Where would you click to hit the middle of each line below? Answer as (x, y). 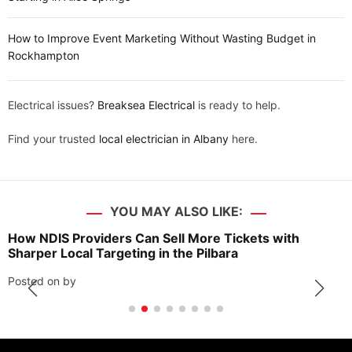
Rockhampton (44, 56)
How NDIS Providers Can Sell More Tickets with (154, 238)
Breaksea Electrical (146, 105)
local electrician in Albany (164, 139)
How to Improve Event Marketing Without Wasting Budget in (162, 38)
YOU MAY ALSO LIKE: (176, 212)
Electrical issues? (53, 105)
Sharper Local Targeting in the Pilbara (123, 253)
